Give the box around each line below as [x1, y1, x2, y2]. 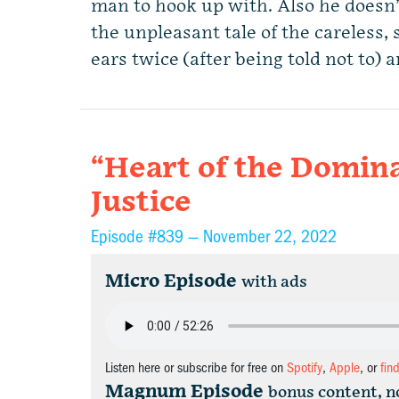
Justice [91, 185, 191, 220]
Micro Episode [105, 271, 237, 292]
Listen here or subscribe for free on [105, 360, 287, 376]
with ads [241, 273, 307, 291]
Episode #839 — [91, 226, 203, 247]
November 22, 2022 [203, 226, 337, 247]
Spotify [287, 360, 322, 376]
